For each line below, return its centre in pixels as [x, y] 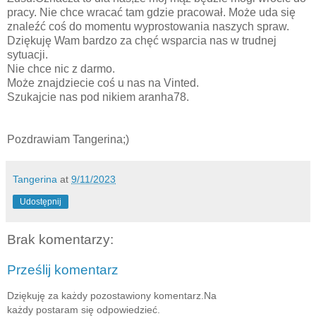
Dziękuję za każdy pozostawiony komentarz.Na [112, 295]
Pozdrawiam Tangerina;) [68, 139]
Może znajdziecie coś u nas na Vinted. [103, 83]
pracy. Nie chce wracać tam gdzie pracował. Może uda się [151, 12]
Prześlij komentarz [63, 270]
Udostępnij [41, 201]
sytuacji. [28, 54]
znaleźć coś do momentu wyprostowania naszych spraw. [150, 26]
